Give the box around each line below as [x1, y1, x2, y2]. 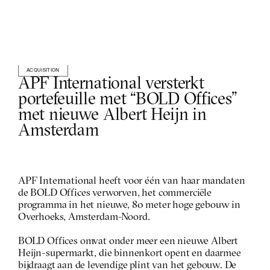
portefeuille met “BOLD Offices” [18, 92, 237, 108]
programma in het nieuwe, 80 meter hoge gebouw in [18, 200, 240, 210]
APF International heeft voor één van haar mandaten [18, 176, 245, 186]
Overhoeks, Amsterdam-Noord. [18, 212, 150, 222]
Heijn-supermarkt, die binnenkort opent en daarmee [18, 248, 241, 259]
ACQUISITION [27, 67, 60, 73]
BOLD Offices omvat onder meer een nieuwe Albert [18, 236, 239, 246]
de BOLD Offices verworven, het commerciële [18, 188, 212, 198]
